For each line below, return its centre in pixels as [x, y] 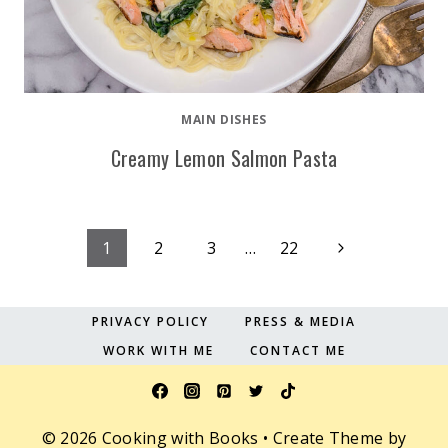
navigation [86, 299]
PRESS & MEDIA [300, 321]
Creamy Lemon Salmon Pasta [224, 158]
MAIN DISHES [224, 119]
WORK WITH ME [158, 350]
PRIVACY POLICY [150, 321]
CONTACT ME [297, 350]
